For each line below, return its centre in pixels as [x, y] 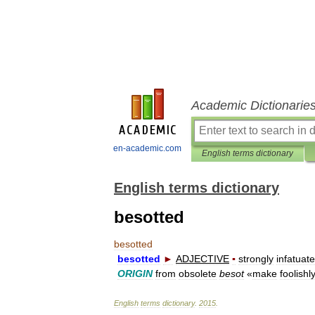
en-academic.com [147, 148]
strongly [256, 259]
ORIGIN [135, 274]
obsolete [198, 274]
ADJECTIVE [202, 259]
